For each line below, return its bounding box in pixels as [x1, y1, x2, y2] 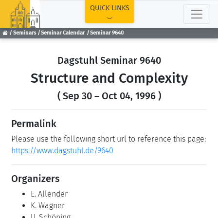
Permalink [11, 118, 56, 129]
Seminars [13, 30, 36, 36]
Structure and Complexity [30, 70, 188, 86]
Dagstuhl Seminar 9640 [57, 54, 161, 66]
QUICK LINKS [90, 4, 129, 12]
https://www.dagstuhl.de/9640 [11, 146, 113, 155]
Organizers [11, 173, 60, 184]
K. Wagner [31, 201, 65, 210]
